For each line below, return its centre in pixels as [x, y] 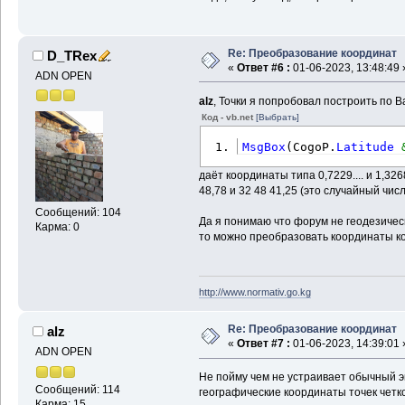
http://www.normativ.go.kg [254, 292]
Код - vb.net [228, 117]
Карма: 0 [57, 227]
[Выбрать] [277, 117]
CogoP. [315, 146]
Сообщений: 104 [78, 213]
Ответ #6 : [263, 67]
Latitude [366, 146]
